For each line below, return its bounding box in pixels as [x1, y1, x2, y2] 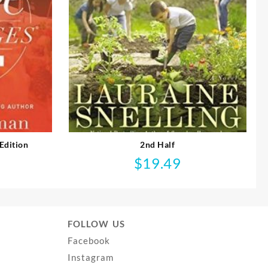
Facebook [68, 234, 111, 246]
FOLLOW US [68, 218, 126, 229]
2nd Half [140, 139, 175, 150]
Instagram [68, 251, 114, 263]
